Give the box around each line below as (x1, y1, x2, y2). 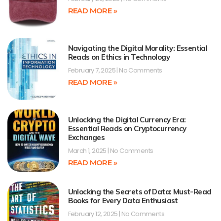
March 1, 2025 (68, 146, 108, 156)
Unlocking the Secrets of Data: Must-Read (68, 186, 212, 196)
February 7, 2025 (68, 65, 117, 75)
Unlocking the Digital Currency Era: (68, 115, 186, 125)
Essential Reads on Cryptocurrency (68, 124, 186, 134)
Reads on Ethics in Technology (68, 52, 170, 62)
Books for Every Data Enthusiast (68, 195, 178, 205)
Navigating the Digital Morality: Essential (68, 43, 208, 53)
